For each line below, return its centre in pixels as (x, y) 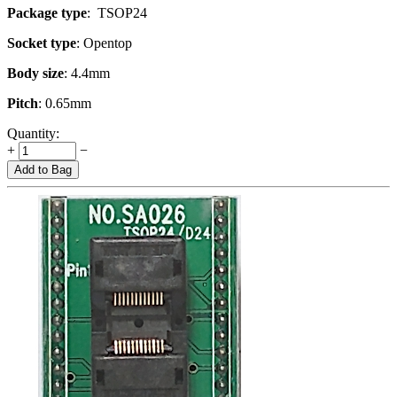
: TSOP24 (117, 12)
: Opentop (104, 43)
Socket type (42, 43)
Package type (47, 12)
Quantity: (33, 133)
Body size (35, 73)
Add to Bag (43, 169)
